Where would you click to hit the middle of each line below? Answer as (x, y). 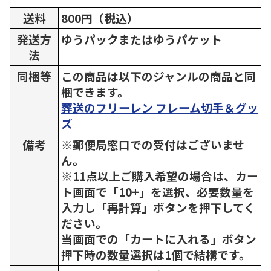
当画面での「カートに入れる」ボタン (159, 239)
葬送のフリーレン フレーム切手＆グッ (160, 107)
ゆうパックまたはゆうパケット (142, 39)
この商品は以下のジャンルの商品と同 (158, 76)
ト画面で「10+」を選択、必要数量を (158, 191)
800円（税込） (100, 18)
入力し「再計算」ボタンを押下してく (158, 207)
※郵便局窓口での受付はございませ (153, 144)
